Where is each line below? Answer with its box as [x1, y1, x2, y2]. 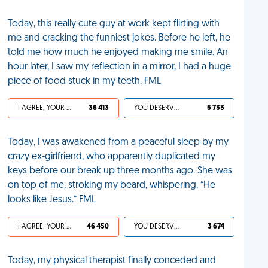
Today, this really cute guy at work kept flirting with [8, 19, 220, 29]
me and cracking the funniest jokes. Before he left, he [8, 33, 231, 43]
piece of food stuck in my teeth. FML [8, 77, 162, 86]
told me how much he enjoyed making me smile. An [8, 48, 229, 57]
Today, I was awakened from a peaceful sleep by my [8, 138, 229, 147]
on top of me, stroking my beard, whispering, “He [8, 181, 216, 190]
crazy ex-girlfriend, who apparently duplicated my [8, 152, 216, 162]
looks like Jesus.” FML [8, 195, 96, 205]
